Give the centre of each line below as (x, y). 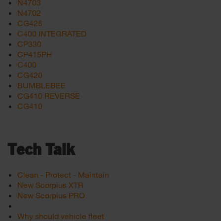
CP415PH (35, 54)
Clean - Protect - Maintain (63, 174)
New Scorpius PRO (51, 195)
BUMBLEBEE (41, 85)
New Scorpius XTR (50, 185)
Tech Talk (41, 150)
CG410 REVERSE (49, 95)
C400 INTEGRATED (52, 33)
